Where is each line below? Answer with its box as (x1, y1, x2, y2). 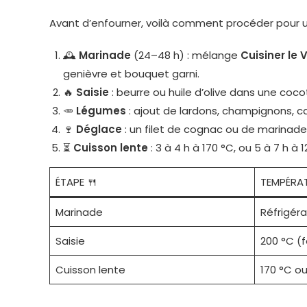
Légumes (76, 103, 126, 118)
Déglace (76, 121, 122, 136)
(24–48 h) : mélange (131, 47, 241, 62)
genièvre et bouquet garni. (63, 66, 199, 81)
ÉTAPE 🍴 (55, 174, 97, 189)
